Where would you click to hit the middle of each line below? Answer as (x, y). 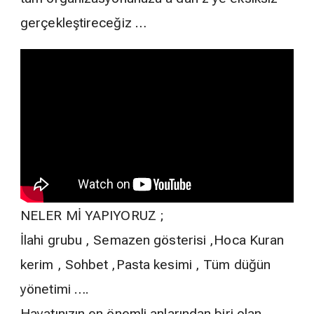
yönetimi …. (55, 289)
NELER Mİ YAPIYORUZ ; (92, 215)
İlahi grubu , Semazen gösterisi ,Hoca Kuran (152, 240)
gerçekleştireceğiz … (83, 23)
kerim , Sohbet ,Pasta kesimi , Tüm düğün (146, 264)
